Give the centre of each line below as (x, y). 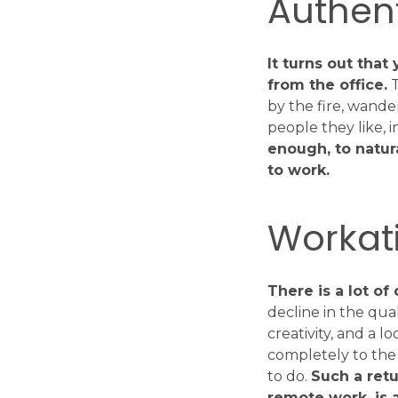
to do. (290, 377)
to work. (299, 171)
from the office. (328, 85)
